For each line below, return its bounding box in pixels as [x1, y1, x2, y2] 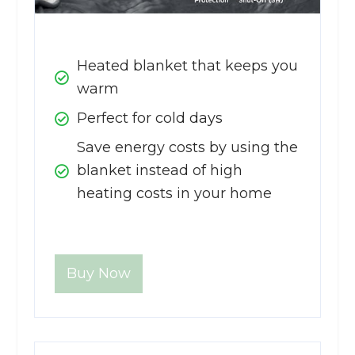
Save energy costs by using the [76, 139, 298, 157]
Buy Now [66, 265, 131, 283]
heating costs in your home [76, 185, 272, 203]
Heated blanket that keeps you [76, 57, 298, 75]
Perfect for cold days [76, 109, 223, 128]
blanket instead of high [76, 162, 242, 180]
